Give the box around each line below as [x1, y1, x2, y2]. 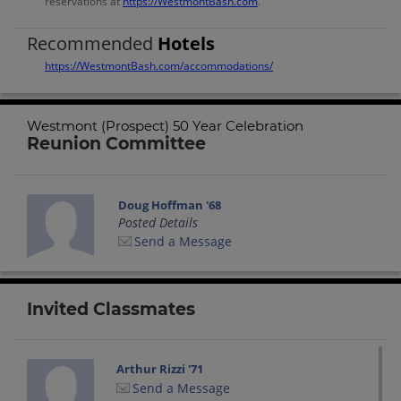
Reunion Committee [27, 133, 206, 155]
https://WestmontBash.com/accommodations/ [45, 57, 273, 73]
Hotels [158, 30, 215, 55]
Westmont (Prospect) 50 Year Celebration [27, 117, 303, 135]
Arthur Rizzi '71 [116, 361, 204, 378]
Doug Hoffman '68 [118, 197, 222, 214]
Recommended [27, 30, 158, 55]
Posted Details [118, 214, 199, 232]
